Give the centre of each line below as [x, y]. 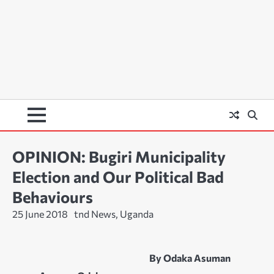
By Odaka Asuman [190, 258]
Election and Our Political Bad [118, 177]
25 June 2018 [40, 214]
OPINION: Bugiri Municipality [119, 157]
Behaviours [53, 197]
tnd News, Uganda [114, 214]
